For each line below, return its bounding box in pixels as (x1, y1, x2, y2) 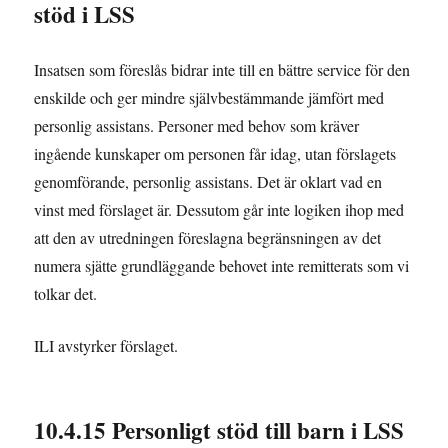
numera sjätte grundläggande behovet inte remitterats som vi (34, 254, 410, 276)
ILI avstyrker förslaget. (34, 335, 179, 357)
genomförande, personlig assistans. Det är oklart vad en (34, 170, 383, 192)
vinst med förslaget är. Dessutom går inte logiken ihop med (34, 198, 405, 220)
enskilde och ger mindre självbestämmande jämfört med (34, 86, 385, 108)
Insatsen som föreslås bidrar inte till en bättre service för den (34, 58, 411, 80)
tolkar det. (34, 282, 98, 304)
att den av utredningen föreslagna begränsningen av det (34, 226, 382, 248)
